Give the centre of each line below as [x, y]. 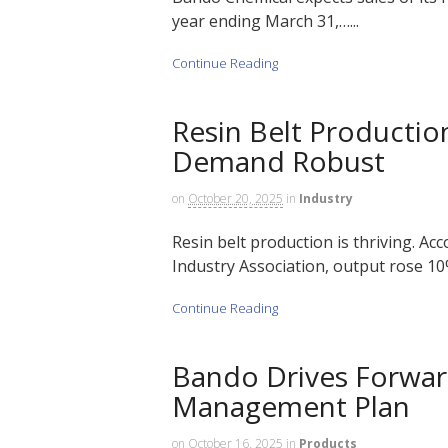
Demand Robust [278, 160]
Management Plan [291, 405]
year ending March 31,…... [265, 20]
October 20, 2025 [235, 198]
